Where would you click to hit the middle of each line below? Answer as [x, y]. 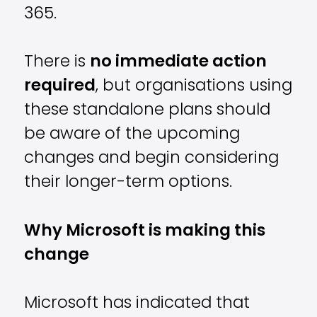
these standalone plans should [148, 111]
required [60, 87]
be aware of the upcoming [132, 135]
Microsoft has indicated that [137, 304]
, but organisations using [194, 87]
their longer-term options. [128, 183]
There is [57, 63]
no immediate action [179, 63]
